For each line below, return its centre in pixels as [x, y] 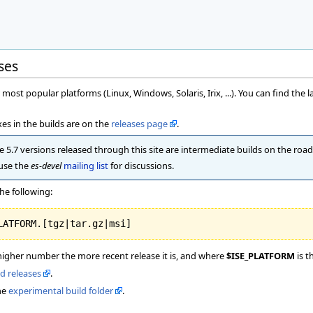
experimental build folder [61, 291]
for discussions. [141, 166]
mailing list [86, 166]
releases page [139, 123]
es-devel [46, 166]
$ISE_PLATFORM [261, 255]
